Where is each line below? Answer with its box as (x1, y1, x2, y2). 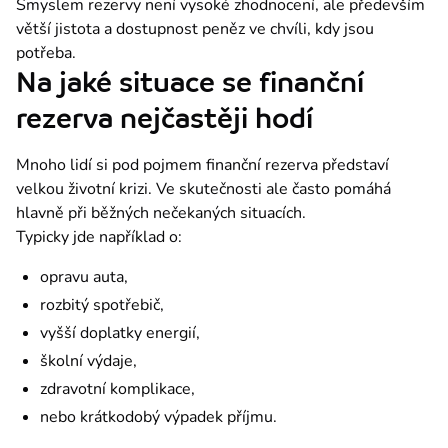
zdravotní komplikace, (40, 377, 195, 400)
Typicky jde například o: (16, 225, 182, 248)
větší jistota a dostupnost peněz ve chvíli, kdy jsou (16, 17, 374, 40)
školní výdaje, (40, 349, 137, 372)
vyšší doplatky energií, (40, 321, 200, 344)
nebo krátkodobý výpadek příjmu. (40, 405, 277, 428)
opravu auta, (40, 265, 128, 288)
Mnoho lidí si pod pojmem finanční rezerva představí (16, 153, 389, 176)
